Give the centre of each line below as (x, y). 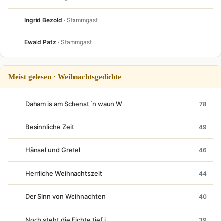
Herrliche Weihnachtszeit (64, 173)
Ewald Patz (40, 42)
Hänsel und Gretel (53, 150)
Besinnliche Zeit (50, 127)
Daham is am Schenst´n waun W (74, 104)
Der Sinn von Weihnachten (65, 197)
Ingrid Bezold (43, 20)
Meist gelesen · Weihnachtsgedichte (65, 77)
